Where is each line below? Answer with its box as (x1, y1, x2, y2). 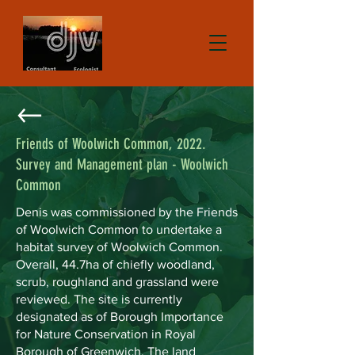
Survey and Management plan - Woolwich (16, 155, 228, 174)
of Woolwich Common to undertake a (16, 223, 222, 236)
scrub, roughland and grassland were (16, 275, 219, 288)
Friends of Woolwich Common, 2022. (16, 135, 206, 153)
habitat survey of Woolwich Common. (16, 240, 223, 254)
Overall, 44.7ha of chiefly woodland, (16, 258, 215, 271)
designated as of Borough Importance (16, 310, 223, 323)
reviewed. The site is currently (16, 292, 182, 306)
